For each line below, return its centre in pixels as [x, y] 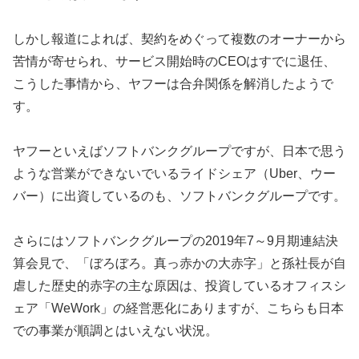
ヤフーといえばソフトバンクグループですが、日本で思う [179, 151]
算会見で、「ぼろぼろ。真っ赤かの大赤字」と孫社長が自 [179, 264]
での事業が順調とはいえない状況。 [115, 331]
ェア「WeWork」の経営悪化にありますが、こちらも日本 [178, 309]
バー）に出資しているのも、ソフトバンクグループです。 [179, 196]
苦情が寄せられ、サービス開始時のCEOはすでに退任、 [174, 62]
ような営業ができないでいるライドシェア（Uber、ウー [174, 174]
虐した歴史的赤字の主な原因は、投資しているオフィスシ [179, 286]
